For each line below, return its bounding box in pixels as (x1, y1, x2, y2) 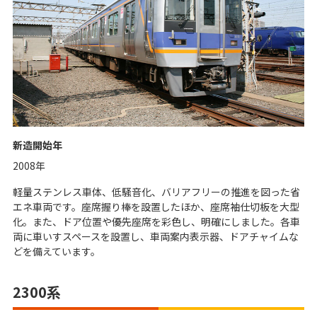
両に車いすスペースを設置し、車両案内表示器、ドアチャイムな (13, 229, 299, 244)
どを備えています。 (13, 244, 100, 259)
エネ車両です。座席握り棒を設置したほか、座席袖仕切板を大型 (13, 200, 299, 214)
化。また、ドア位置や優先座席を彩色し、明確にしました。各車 (13, 214, 300, 229)
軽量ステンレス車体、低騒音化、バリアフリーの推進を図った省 (13, 185, 300, 200)
